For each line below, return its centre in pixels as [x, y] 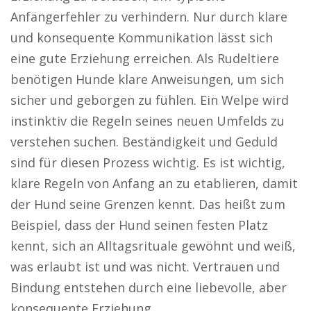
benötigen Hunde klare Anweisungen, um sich [147, 79]
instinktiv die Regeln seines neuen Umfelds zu [148, 121]
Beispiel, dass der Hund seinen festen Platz [139, 225]
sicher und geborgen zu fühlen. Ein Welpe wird [150, 100]
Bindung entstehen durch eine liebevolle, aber [149, 287]
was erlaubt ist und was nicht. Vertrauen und [145, 267]
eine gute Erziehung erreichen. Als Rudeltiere [145, 58]
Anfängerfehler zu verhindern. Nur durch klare [149, 17]
